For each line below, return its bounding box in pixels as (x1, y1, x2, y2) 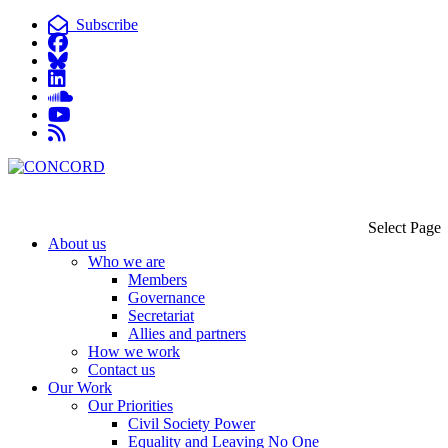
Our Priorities (88, 396, 173, 414)
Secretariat (128, 306, 194, 324)
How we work (88, 342, 180, 360)
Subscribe (68, 16, 138, 33)
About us (48, 234, 106, 252)
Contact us (88, 360, 155, 378)
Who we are (88, 252, 165, 270)
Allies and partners (128, 324, 246, 342)
